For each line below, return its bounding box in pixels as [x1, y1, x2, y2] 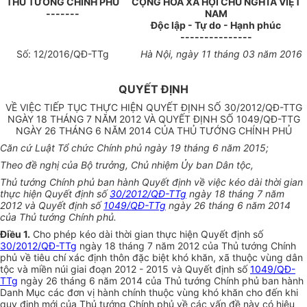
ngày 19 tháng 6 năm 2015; [142, 142, 269, 154]
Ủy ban [181, 159, 213, 171]
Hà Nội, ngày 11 [140, 48, 214, 60]
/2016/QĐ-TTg [43, 48, 109, 60]
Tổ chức [58, 142, 94, 154]
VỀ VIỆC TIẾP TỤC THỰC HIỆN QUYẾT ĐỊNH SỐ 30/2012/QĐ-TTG [5, 101, 302, 114]
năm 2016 [254, 48, 302, 60]
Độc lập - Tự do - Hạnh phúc [151, 19, 281, 32]
